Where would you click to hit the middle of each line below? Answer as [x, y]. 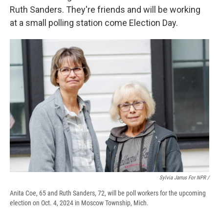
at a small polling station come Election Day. [94, 23]
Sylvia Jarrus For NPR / [184, 178]
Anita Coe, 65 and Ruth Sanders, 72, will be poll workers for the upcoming [108, 193]
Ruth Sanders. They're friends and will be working [105, 10]
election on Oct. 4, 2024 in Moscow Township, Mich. [79, 203]
